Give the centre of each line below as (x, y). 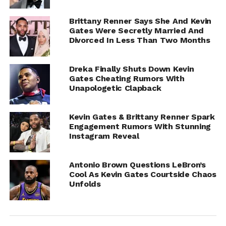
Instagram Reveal (104, 136)
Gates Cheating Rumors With (127, 78)
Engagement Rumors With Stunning (140, 126)
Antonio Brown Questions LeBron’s (137, 164)
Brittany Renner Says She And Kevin (140, 21)
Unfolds (85, 184)
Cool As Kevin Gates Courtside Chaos (143, 174)
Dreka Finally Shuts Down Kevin (131, 69)
